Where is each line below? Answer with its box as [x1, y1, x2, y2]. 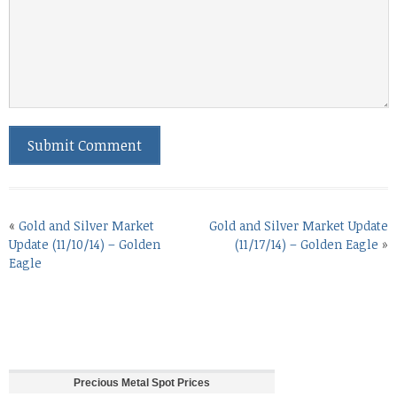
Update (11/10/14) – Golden [9, 235, 160, 253]
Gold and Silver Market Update [209, 216, 388, 234]
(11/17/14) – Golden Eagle [235, 235, 378, 253]
